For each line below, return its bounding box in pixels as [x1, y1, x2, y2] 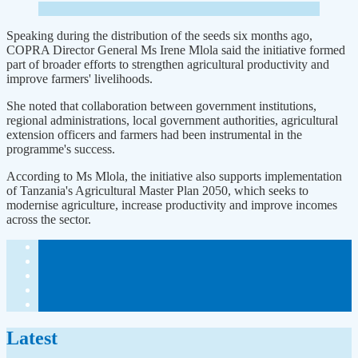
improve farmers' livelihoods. [6, 71, 153, 86]
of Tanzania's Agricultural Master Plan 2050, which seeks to [6, 183, 308, 197]
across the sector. [6, 212, 91, 226]
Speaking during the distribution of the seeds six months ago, [6, 28, 312, 42]
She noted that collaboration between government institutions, [6, 98, 316, 113]
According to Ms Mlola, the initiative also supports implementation [6, 169, 342, 183]
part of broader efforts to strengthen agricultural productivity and [6, 57, 329, 71]
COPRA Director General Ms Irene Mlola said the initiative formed [6, 42, 345, 57]
